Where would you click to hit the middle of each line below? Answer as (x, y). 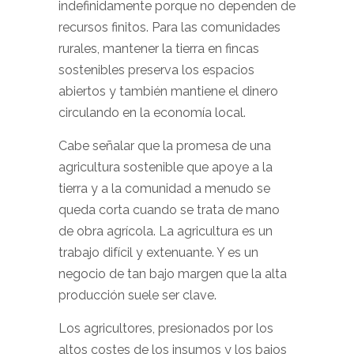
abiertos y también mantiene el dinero (168, 91)
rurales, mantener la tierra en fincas (159, 49)
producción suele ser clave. (137, 295)
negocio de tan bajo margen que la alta (173, 274)
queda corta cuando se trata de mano (169, 210)
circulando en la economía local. (152, 113)
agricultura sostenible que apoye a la (166, 167)
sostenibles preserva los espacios (156, 70)
